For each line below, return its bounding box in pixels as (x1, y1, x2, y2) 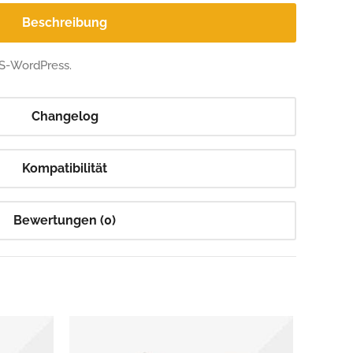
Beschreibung (22, 14, 107, 30)
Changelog (31, 108, 98, 124)
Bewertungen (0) (13, 212, 116, 228)
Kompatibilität (22, 160, 107, 176)
